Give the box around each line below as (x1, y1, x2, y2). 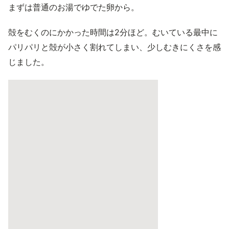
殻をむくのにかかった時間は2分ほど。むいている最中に (8, 27, 218, 37)
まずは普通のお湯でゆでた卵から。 (8, 2, 139, 12)
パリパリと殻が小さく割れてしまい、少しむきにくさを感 (8, 42, 221, 52)
